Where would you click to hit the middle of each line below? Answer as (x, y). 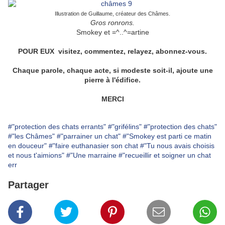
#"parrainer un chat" (89, 136)
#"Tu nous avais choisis (177, 146)
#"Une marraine (91, 155)
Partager (28, 185)
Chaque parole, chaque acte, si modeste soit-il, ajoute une (113, 71)
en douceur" (27, 146)
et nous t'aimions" (36, 155)
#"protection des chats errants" (57, 127)
